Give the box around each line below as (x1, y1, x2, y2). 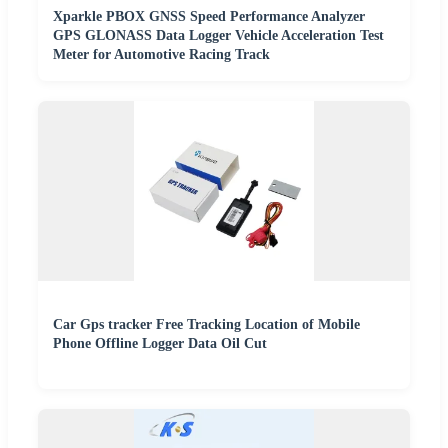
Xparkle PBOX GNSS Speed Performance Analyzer (53, 9, 365, 24)
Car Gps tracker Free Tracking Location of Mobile (53, 317, 360, 332)
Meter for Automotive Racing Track (53, 47, 270, 62)
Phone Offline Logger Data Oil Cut (53, 336, 267, 351)
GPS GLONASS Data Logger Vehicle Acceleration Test (53, 28, 384, 43)
